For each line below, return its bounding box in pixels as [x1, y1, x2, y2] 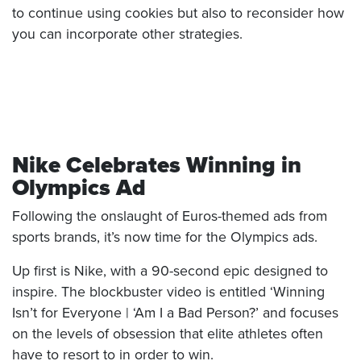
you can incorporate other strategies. [12, 23, 243, 45]
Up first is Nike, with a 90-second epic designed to [12, 260, 328, 282]
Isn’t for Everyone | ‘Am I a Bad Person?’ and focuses [12, 302, 338, 324]
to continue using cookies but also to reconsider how [12, 2, 344, 24]
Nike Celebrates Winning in [12, 148, 301, 182]
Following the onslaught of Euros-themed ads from [12, 205, 327, 227]
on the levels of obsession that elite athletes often [12, 323, 323, 345]
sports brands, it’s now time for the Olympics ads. [12, 226, 317, 248]
